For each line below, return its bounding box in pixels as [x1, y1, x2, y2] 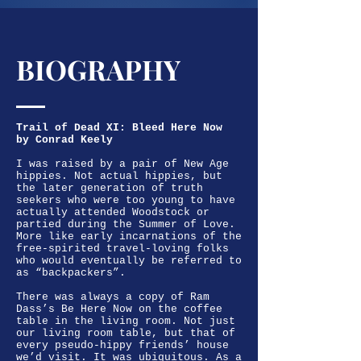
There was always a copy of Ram [16, 291, 210, 303]
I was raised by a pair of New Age [16, 158, 229, 170]
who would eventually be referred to [16, 255, 242, 267]
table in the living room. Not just [16, 315, 235, 327]
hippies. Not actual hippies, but [16, 170, 222, 182]
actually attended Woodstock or [16, 206, 210, 218]
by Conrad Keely [16, 134, 113, 146]
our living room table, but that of [16, 327, 235, 339]
